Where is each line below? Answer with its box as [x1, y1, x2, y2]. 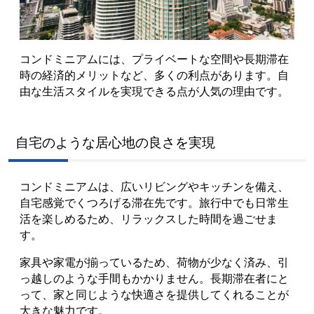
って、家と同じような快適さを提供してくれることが [20, 286, 289, 302]
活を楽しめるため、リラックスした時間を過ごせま [20, 210, 278, 226]
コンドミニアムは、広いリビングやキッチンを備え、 [20, 178, 289, 194]
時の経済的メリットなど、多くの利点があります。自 [20, 67, 289, 83]
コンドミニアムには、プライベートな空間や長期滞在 [20, 50, 289, 67]
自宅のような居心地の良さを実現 [15, 132, 215, 151]
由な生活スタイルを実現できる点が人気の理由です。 [20, 83, 289, 99]
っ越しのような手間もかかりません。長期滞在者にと [20, 270, 289, 286]
